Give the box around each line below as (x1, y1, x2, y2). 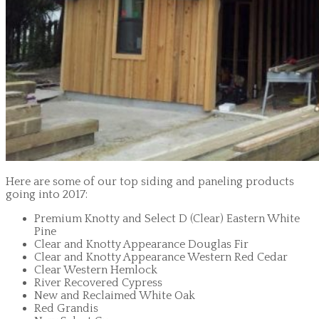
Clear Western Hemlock (34, 263, 157, 277)
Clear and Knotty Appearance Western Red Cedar (34, 251, 288, 264)
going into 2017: (6, 188, 88, 202)
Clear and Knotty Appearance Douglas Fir (34, 238, 249, 251)
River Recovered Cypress (34, 276, 162, 290)
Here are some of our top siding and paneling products (6, 175, 294, 189)
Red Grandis (34, 302, 98, 315)
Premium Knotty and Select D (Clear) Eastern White (34, 212, 300, 226)
